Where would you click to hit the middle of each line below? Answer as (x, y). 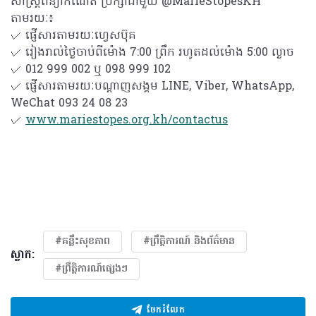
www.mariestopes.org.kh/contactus (127, 121)
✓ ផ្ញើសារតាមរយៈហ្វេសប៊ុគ (73, 36)
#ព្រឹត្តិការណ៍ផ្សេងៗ (91, 269)
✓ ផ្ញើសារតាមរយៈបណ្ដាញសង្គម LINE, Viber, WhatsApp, (152, 87)
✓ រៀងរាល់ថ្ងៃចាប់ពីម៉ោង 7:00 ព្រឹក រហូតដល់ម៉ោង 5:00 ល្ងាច (152, 53)
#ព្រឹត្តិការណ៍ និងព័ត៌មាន (189, 242)
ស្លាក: (23, 255)
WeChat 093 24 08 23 (69, 104)
